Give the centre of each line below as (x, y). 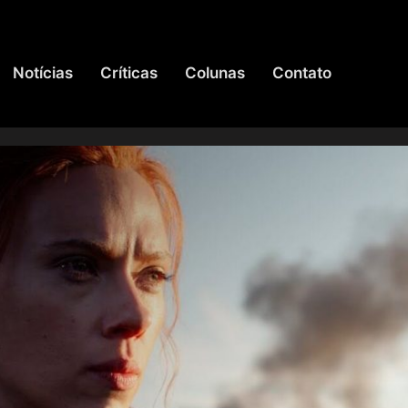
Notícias (43, 72)
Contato (302, 72)
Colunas (215, 72)
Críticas (129, 72)
